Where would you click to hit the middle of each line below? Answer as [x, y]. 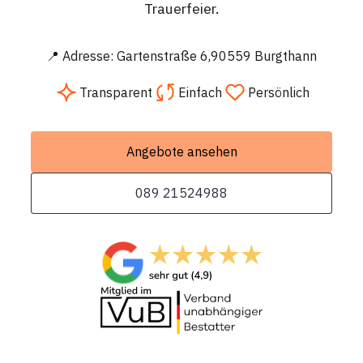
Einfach [200, 92]
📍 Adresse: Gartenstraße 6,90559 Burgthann [181, 56]
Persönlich [279, 92]
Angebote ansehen [181, 152]
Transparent [116, 92]
